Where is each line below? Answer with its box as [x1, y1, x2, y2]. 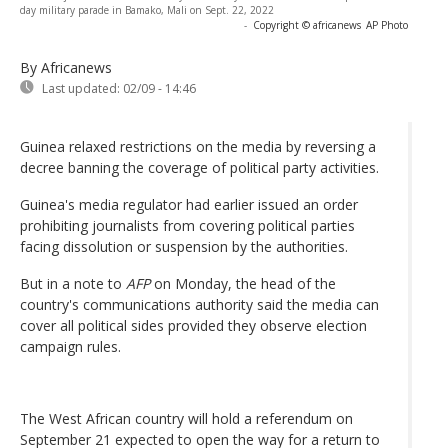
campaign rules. [20, 336, 121, 356]
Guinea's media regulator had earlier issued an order [20, 194, 358, 214]
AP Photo [366, 17, 408, 32]
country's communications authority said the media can [20, 294, 379, 314]
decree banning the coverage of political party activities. [20, 157, 379, 177]
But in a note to [20, 273, 126, 293]
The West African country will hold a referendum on [20, 408, 353, 428]
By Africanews [20, 57, 112, 77]
